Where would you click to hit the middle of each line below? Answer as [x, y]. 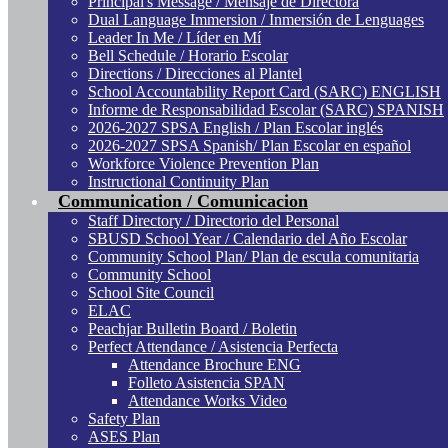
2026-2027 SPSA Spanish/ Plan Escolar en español [249, 146]
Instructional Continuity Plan [178, 182]
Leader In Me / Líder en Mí [174, 38]
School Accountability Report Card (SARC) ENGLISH [264, 92]
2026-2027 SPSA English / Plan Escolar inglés [235, 128]
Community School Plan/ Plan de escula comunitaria [253, 257]
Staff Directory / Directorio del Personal [213, 221]
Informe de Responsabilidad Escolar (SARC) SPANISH [266, 110]
